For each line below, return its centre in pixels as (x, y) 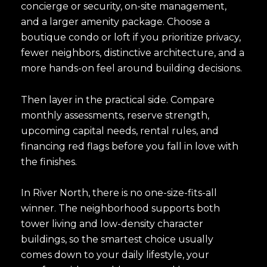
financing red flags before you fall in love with (130, 146)
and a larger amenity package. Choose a (115, 22)
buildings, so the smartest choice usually (117, 240)
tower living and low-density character (112, 224)
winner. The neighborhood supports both (120, 209)
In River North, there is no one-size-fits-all (119, 193)
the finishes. (49, 162)
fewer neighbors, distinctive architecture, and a (133, 53)
